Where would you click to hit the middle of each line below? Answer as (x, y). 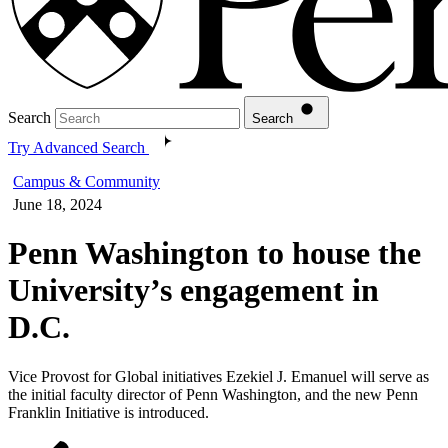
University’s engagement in (193, 290)
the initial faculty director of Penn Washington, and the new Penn (213, 394)
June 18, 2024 (57, 204)
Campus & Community (86, 181)
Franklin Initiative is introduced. (108, 412)
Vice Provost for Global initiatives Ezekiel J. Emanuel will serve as (218, 376)
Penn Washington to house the (214, 253)
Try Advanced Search (76, 147)
